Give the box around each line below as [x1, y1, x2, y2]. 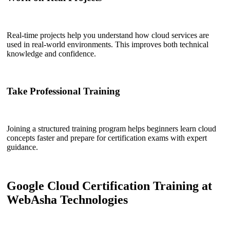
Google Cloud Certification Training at [7, 179, 212, 193]
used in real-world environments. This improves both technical [7, 40, 208, 49]
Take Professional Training [7, 85, 120, 97]
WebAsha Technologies [7, 193, 128, 207]
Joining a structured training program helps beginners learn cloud [7, 124, 216, 133]
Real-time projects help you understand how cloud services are [7, 31, 209, 40]
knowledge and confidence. [7, 49, 96, 59]
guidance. [7, 142, 38, 151]
